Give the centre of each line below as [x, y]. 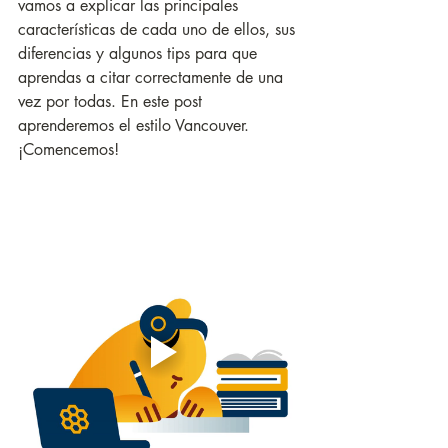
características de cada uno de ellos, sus [159, 29]
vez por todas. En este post [112, 101]
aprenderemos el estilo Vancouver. [136, 125]
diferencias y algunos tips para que [140, 53]
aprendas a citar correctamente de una [153, 77]
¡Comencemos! [68, 149]
